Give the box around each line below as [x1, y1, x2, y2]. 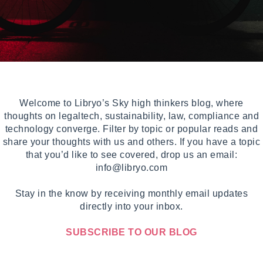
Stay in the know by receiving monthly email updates [15, 188, 248, 198]
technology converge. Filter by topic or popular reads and [5, 123, 258, 134]
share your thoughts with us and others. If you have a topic [2, 136, 261, 147]
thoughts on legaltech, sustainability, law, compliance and [4, 110, 259, 121]
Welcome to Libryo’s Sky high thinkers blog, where [19, 97, 244, 108]
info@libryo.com [95, 162, 168, 173]
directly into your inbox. [80, 201, 183, 211]
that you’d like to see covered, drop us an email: [25, 149, 238, 160]
